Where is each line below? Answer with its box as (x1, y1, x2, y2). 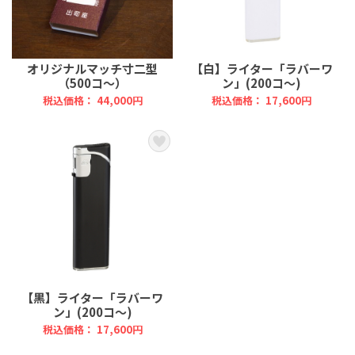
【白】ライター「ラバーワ (190, 60, 333, 78)
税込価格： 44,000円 (42, 93, 143, 109)
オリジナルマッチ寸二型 (27, 60, 158, 78)
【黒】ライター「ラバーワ (21, 289, 164, 307)
